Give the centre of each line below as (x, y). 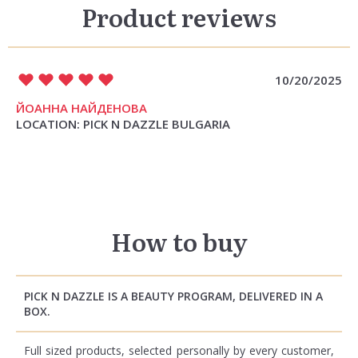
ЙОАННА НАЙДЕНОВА (82, 108)
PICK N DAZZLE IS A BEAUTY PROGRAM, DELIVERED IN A (173, 296)
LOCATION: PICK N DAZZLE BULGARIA (123, 124)
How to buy (179, 241)
